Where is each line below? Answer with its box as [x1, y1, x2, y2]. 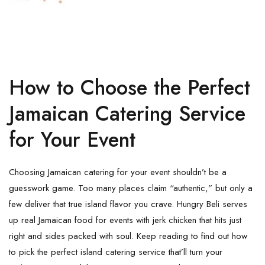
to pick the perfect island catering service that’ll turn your [9, 245, 222, 258]
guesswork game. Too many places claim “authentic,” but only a [9, 181, 253, 195]
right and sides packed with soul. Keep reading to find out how [9, 229, 247, 243]
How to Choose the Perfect [9, 72, 250, 102]
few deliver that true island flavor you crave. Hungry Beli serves [9, 197, 247, 211]
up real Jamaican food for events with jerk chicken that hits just [9, 213, 241, 227]
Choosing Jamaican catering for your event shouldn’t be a [9, 165, 227, 179]
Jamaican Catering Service [9, 98, 245, 128]
